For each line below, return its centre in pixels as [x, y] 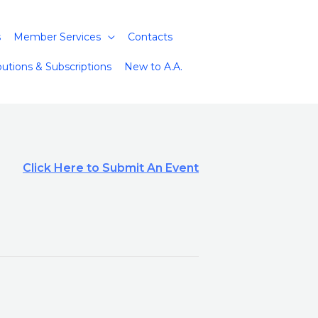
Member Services [57, 37]
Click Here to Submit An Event [111, 168]
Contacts [150, 37]
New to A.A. [153, 67]
